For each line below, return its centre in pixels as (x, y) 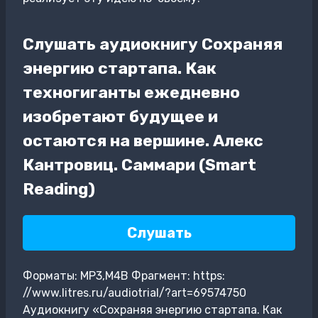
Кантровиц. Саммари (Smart (139, 164)
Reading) (59, 188)
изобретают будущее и (120, 116)
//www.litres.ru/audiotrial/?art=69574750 (135, 292)
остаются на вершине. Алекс (143, 140)
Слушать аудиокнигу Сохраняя (153, 44)
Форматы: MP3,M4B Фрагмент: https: (124, 275)
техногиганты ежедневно (131, 92)
